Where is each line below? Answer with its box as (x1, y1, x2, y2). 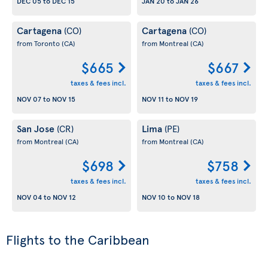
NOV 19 (175, 93, 198, 103)
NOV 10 (142, 191, 166, 202)
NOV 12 (53, 191, 76, 202)
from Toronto (17, 38, 62, 48)
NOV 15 (52, 93, 75, 103)
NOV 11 (142, 93, 164, 103)
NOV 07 (17, 93, 41, 103)
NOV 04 (17, 191, 42, 202)
